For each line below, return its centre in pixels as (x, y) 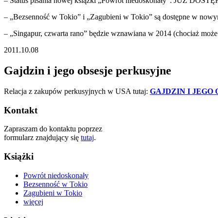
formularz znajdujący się (42, 138)
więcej (33, 201)
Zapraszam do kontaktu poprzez (53, 129)
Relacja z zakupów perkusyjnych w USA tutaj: (77, 91)
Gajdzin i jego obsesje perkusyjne (88, 71)
